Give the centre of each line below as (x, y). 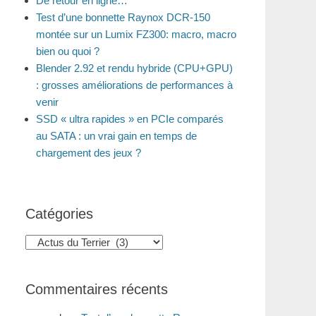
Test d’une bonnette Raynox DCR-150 (123, 17)
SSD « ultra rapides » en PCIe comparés (130, 119)
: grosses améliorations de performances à (134, 85)
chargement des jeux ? (89, 153)
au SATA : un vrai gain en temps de (116, 136)
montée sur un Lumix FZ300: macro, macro (136, 34)
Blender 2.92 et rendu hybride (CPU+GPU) (134, 68)
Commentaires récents (97, 289)
